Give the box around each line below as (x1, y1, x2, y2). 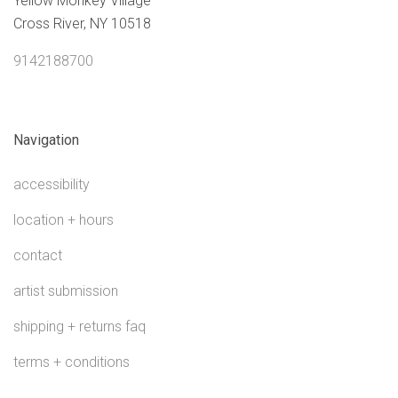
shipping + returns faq (13, 318, 146, 336)
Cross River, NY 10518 (13, 14, 151, 32)
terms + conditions (13, 354, 130, 371)
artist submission (13, 283, 118, 300)
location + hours (13, 211, 114, 229)
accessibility (13, 176, 90, 194)
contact (13, 247, 62, 265)
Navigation (13, 131, 79, 148)
